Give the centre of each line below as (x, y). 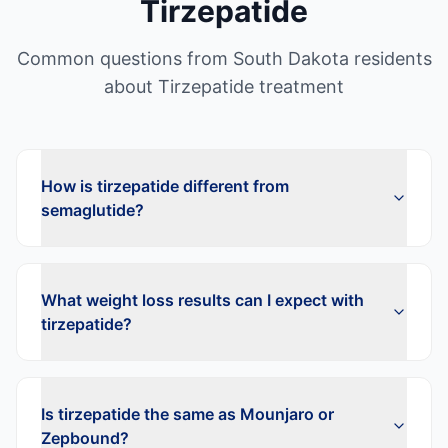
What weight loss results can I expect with (202, 300)
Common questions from (124, 58)
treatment (299, 86)
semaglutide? (92, 210)
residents (390, 58)
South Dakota (290, 58)
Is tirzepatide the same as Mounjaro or (187, 414)
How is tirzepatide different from (165, 186)
